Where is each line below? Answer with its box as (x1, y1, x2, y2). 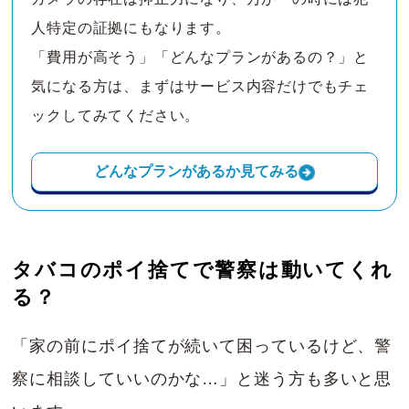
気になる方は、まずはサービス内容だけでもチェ (31, 79, 370, 95)
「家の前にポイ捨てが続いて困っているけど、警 (12, 337, 393, 356)
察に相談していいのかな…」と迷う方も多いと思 (12, 370, 393, 389)
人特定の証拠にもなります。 (31, 20, 231, 37)
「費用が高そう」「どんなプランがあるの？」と (31, 49, 370, 66)
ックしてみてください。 (31, 108, 201, 124)
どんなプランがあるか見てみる (93, 163, 299, 180)
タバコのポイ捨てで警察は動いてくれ (12, 258, 393, 282)
